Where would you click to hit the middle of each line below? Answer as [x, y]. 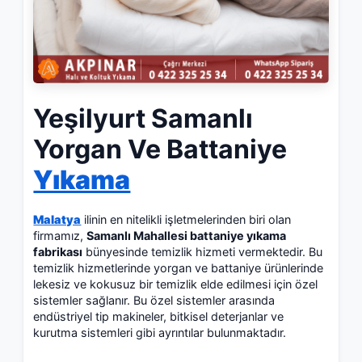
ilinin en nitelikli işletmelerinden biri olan [186, 219]
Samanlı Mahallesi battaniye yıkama [187, 235]
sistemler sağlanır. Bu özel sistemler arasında [154, 300]
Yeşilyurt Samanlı [143, 118]
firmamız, [60, 235]
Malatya [57, 219]
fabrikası [58, 251]
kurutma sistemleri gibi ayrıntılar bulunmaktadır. [160, 332]
